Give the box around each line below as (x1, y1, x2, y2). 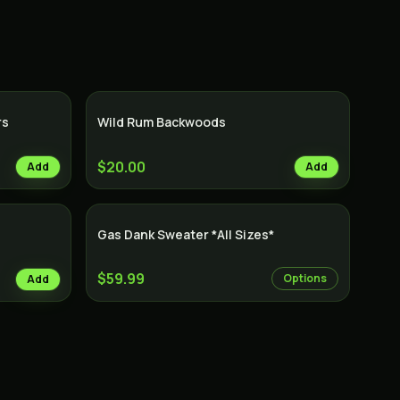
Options (283, 271, 327, 286)
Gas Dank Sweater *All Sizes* (97, 226, 274, 243)
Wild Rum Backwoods (97, 113, 226, 130)
